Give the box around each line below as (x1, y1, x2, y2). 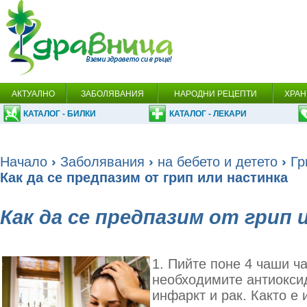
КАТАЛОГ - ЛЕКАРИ (169, 109, 247, 119)
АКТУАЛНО (11, 89, 55, 99)
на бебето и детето (158, 154, 278, 169)
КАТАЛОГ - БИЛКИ (23, 109, 96, 119)
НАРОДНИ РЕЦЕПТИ (173, 89, 257, 99)
